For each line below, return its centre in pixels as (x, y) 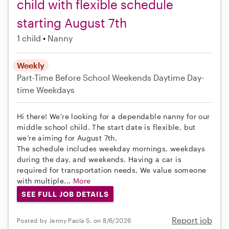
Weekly (31, 65)
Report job (192, 220)
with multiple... (45, 180)
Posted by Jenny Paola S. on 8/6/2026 (74, 220)
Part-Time (36, 77)
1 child (29, 38)
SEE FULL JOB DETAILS (65, 194)
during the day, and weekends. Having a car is (99, 159)
